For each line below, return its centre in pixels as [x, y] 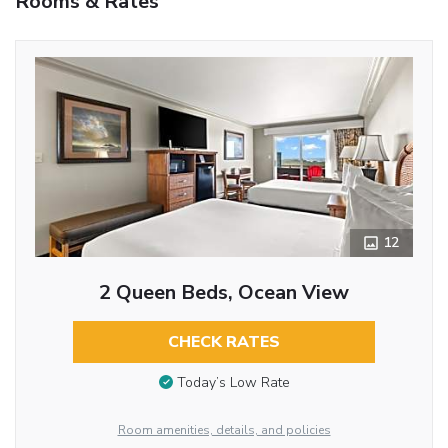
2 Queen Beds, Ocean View [224, 292]
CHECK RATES [224, 341]
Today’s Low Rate [233, 383]
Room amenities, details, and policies [224, 429]
